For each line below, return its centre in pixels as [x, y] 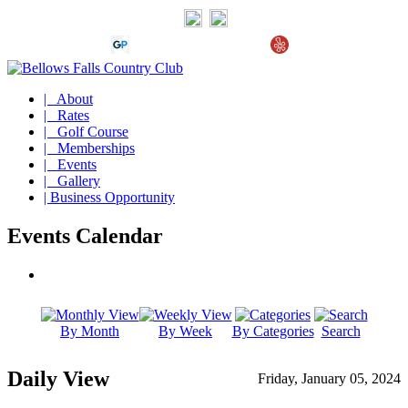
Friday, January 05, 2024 [329, 378]
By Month [90, 331]
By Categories [273, 331]
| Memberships [89, 148]
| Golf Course [86, 132]
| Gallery [72, 181]
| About [68, 99]
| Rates [66, 115]
